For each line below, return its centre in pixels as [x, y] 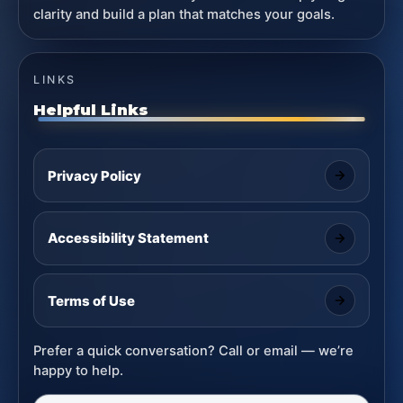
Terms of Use [91, 300]
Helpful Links [91, 110]
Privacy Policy [94, 175]
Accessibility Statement [128, 238]
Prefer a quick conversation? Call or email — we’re [194, 350]
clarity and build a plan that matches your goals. [184, 14]
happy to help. [79, 370]
